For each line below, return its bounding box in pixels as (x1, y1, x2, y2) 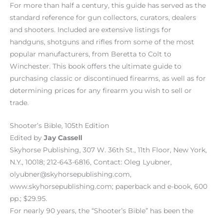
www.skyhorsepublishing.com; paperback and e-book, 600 (10, 182, 207, 191)
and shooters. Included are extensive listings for (10, 26, 171, 34)
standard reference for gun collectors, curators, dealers (10, 14, 196, 22)
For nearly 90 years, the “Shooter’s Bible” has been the (10, 207, 193, 215)
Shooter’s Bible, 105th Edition (10, 122, 109, 130)
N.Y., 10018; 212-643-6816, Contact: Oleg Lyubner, (10, 158, 172, 166)
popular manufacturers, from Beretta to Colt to (10, 50, 171, 58)
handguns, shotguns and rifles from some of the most (10, 38, 194, 46)
